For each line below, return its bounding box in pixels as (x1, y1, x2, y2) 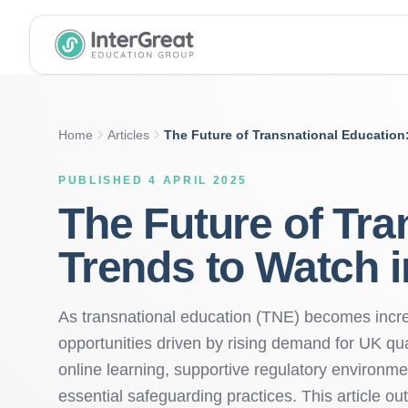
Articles (107, 127, 149, 142)
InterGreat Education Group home (51, 46, 268, 62)
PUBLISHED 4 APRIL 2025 (58, 174, 249, 187)
